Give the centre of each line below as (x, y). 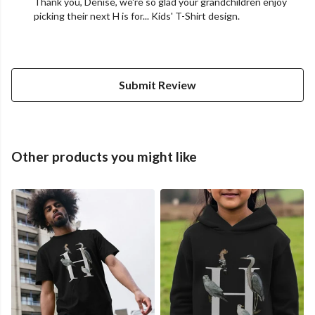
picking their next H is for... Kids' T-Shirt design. (137, 16)
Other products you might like (104, 157)
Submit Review (157, 85)
